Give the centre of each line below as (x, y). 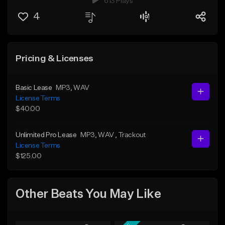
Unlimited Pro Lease (46, 135)
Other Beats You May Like (88, 195)
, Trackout (131, 135)
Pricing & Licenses (54, 59)
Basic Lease (34, 88)
